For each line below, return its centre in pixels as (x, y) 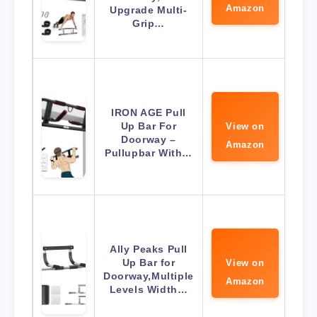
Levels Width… (149, 290)
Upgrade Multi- (149, 10)
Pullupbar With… (149, 153)
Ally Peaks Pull (149, 249)
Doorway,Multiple (149, 276)
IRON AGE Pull (149, 113)
